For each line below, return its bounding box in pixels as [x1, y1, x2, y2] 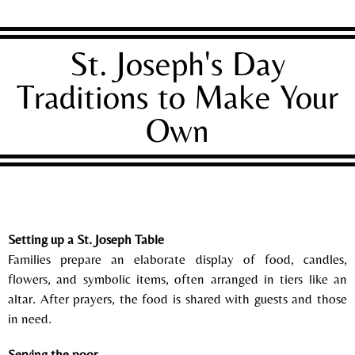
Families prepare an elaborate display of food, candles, [8, 250, 347, 267]
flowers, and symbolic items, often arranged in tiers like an [8, 270, 347, 287]
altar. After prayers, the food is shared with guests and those [8, 290, 347, 307]
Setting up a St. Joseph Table [8, 231, 164, 247]
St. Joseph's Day [69, 44, 286, 82]
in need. [8, 310, 52, 326]
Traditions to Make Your [17, 77, 338, 116]
